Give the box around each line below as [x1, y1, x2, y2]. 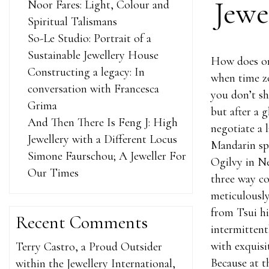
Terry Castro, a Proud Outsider [16, 240, 162, 254]
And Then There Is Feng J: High [28, 115, 178, 130]
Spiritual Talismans [28, 14, 117, 29]
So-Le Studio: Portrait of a [28, 31, 151, 46]
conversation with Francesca [28, 82, 159, 96]
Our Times [28, 166, 79, 180]
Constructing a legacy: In [28, 65, 145, 79]
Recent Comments [16, 211, 148, 234]
